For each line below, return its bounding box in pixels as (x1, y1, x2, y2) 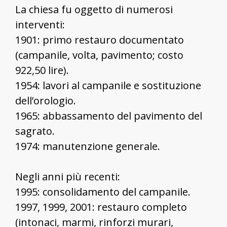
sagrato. (15, 124, 55, 138)
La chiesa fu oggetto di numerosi (15, 2, 173, 16)
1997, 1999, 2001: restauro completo (15, 200, 187, 214)
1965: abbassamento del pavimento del (15, 108, 202, 123)
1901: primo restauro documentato (15, 32, 184, 47)
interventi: (15, 17, 65, 31)
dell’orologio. (15, 93, 76, 107)
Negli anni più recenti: (15, 169, 120, 183)
